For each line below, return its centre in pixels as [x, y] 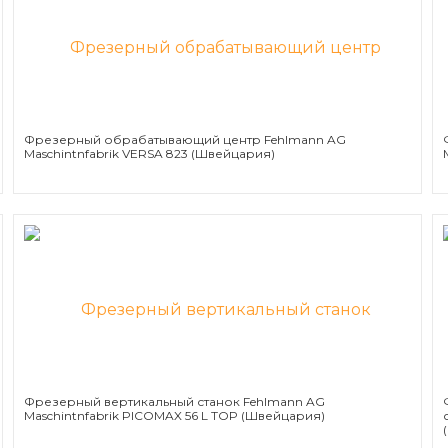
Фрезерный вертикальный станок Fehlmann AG [175, 401]
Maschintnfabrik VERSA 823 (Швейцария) [150, 153]
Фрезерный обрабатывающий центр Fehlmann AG [185, 139]
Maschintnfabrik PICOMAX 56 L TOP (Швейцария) [175, 415]
